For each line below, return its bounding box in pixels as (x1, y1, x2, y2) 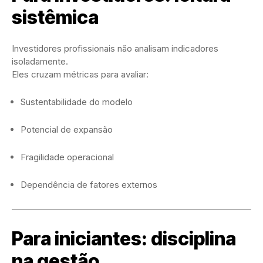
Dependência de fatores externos (21, 179, 157, 191)
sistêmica (12, 6, 99, 29)
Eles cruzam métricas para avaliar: (12, 69, 149, 80)
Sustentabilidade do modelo (21, 96, 133, 108)
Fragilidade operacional (21, 151, 114, 163)
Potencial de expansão (21, 124, 113, 136)
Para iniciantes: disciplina (12, 227, 236, 251)
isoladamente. (12, 56, 68, 68)
